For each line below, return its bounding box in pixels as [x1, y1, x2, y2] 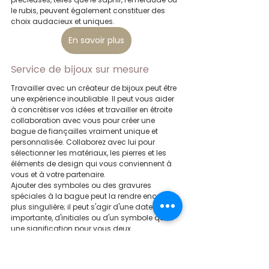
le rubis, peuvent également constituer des [11, 5, 167, 16]
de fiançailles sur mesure [11, 241, 131, 258]
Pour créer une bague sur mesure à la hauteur [11, 255, 180, 265]
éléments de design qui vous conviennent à [11, 159, 174, 169]
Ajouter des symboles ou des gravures [11, 180, 153, 191]
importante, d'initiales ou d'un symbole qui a [11, 213, 175, 223]
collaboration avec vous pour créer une [11, 115, 157, 126]
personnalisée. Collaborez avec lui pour [11, 137, 157, 148]
